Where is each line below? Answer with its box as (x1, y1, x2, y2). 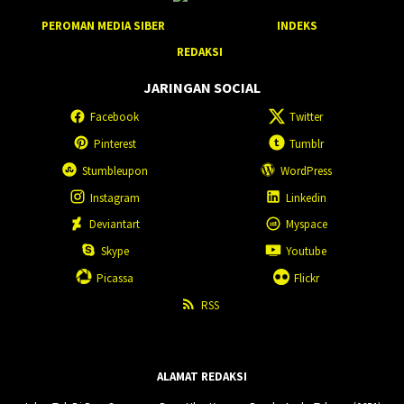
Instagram (89, 189, 140, 206)
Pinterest (93, 136, 136, 152)
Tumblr (289, 136, 324, 152)
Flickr (293, 270, 319, 286)
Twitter (289, 109, 324, 125)
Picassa (96, 270, 133, 286)
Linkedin (286, 189, 327, 206)
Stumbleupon (81, 162, 148, 179)
